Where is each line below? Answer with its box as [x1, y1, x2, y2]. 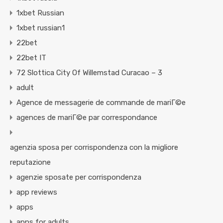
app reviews [16, 188, 57, 197]
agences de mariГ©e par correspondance [16, 113, 157, 122]
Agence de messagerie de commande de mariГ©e [16, 98, 186, 108]
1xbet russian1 [16, 23, 65, 33]
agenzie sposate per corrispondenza [16, 173, 141, 182]
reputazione [10, 158, 51, 167]
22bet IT [16, 53, 46, 63]
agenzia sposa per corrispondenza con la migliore [10, 143, 178, 152]
